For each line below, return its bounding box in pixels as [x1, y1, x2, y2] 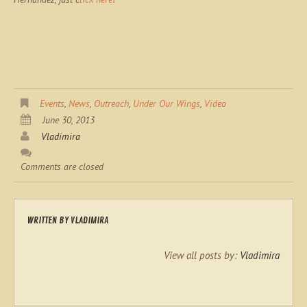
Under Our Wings [133, 97, 200, 110]
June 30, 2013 [42, 114, 95, 126]
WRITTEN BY [27, 214, 71, 226]
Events [40, 97, 64, 110]
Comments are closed [21, 160, 103, 173]
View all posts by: [164, 249, 240, 262]
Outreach [94, 97, 129, 110]
